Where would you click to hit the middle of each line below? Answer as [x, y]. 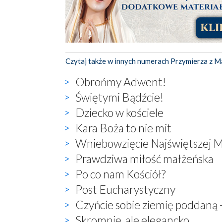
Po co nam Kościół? [120, 174]
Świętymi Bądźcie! [119, 97]
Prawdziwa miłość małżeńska [144, 159]
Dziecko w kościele [119, 113]
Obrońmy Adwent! [121, 82]
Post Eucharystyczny [125, 190]
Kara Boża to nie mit [123, 128]
